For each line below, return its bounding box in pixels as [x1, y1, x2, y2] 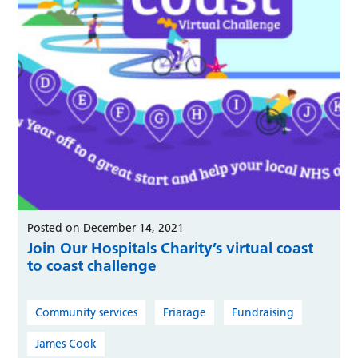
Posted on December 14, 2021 [27, 220, 185, 235]
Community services [35, 304, 138, 320]
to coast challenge [27, 256, 157, 275]
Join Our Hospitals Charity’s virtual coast [27, 238, 314, 257]
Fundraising [232, 304, 295, 320]
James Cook [35, 336, 97, 351]
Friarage [163, 304, 207, 320]
